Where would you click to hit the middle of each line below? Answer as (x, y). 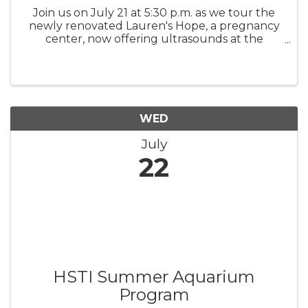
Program (154, 294)
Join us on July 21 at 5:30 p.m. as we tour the (154, 13)
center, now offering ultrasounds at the (154, 39)
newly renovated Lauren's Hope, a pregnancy (154, 26)
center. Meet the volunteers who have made (154, 52)
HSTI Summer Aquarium (154, 276)
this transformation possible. (154, 65)
